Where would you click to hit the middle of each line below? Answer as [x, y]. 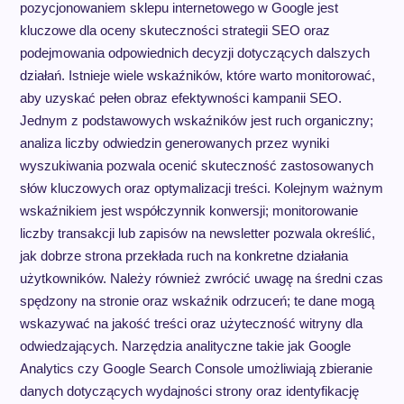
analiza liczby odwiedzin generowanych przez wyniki [174, 142]
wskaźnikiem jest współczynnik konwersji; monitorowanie [188, 210]
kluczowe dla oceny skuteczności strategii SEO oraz [174, 30]
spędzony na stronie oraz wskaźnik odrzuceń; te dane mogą [197, 300]
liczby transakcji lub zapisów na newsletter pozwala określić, [197, 233]
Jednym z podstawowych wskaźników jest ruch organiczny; [196, 120]
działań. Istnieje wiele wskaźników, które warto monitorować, [197, 75]
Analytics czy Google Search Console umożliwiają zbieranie [196, 368]
